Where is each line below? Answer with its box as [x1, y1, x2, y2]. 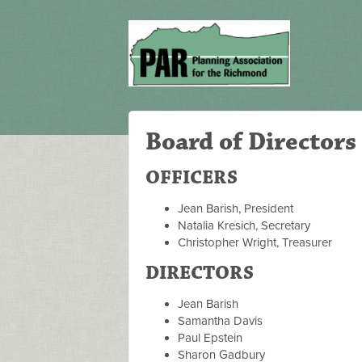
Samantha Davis [178, 314, 263, 329]
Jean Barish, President [178, 201, 293, 217]
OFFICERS [145, 166, 238, 191]
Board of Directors [145, 126, 356, 158]
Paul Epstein [178, 330, 242, 346]
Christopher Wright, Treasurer [178, 235, 332, 250]
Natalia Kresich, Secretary [178, 218, 310, 234]
